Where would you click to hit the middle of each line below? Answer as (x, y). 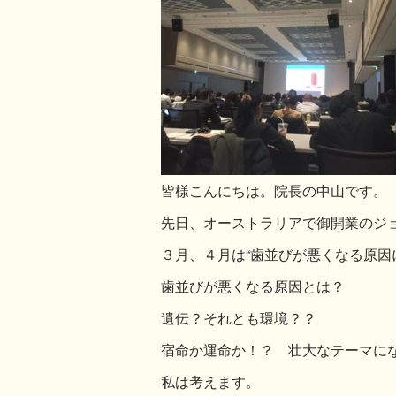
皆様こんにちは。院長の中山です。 (274, 190)
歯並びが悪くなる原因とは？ (253, 286)
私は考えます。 (210, 381)
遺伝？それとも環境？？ (239, 317)
